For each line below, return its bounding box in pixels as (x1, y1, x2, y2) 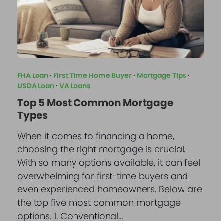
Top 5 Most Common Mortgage (17, 96, 173, 110)
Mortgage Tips (136, 71, 186, 81)
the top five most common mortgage (17, 196, 181, 209)
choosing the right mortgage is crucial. (17, 143, 185, 156)
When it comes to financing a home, (17, 130, 174, 143)
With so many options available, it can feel (17, 156, 200, 169)
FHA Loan (17, 71, 48, 81)
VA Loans (59, 81, 91, 91)
